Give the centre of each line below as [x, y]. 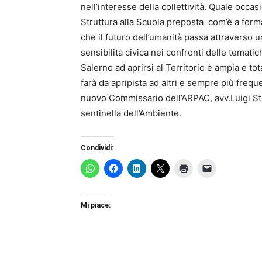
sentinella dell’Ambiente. [131, 113]
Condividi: [97, 148]
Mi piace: [96, 205]
